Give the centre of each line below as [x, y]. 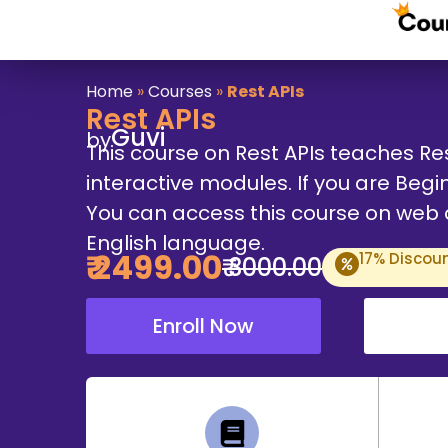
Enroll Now [203, 326]
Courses [180, 91]
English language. [175, 243]
